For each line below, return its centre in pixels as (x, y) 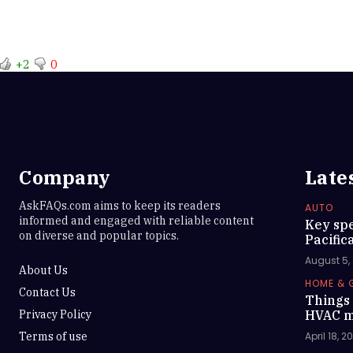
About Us (43, 270)
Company (65, 177)
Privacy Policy (55, 314)
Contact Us (47, 292)
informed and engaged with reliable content (136, 221)
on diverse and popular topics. (99, 236)
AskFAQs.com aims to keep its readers (120, 206)
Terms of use (53, 336)
